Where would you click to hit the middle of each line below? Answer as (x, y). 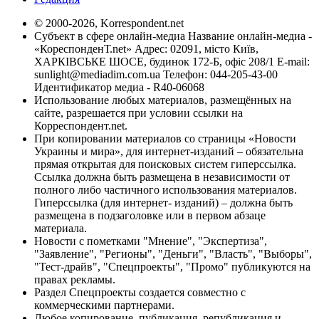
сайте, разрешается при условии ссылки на (138, 113)
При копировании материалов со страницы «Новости (165, 138)
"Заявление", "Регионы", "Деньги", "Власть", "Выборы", (173, 253)
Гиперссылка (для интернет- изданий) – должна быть (163, 202)
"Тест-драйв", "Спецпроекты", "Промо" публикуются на (172, 266)
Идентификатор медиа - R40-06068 (119, 87)
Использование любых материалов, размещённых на (163, 100)
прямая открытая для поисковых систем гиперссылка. (165, 164)
